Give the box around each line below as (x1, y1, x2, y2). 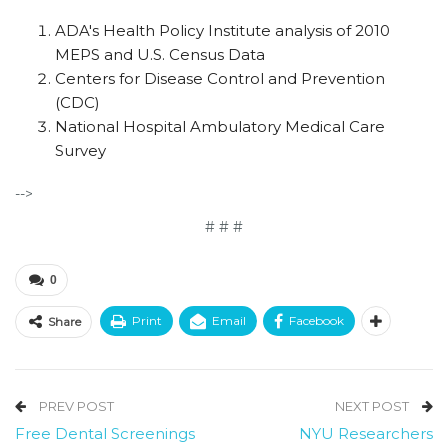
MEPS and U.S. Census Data (55, 45, 265, 64)
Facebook (289, 313, 344, 328)
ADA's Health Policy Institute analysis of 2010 (55, 21, 390, 40)
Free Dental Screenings (15, 424, 195, 443)
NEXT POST (335, 398, 412, 414)
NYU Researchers (299, 424, 433, 443)
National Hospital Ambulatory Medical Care (55, 117, 385, 136)
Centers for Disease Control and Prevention (55, 69, 385, 88)
